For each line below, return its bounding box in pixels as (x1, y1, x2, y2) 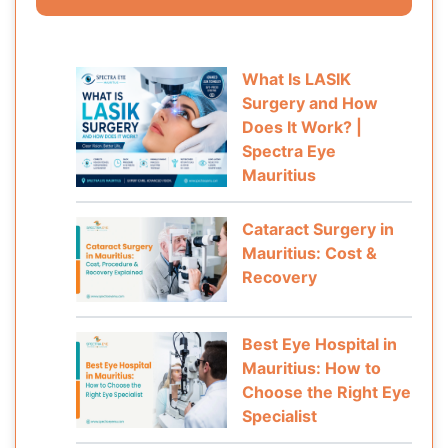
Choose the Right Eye (242, 381, 412, 402)
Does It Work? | (242, 117, 363, 138)
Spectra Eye (242, 141, 337, 162)
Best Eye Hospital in (242, 333, 398, 354)
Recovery (242, 267, 318, 288)
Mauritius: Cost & (242, 243, 378, 264)
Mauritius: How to (242, 357, 382, 378)
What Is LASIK (242, 69, 352, 90)
